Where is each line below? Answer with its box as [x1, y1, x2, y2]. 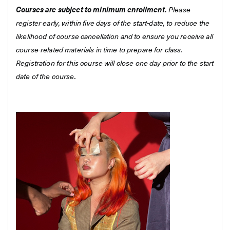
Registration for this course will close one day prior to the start [16, 60, 214, 67]
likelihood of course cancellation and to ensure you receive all [16, 33, 213, 41]
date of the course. [16, 73, 76, 81]
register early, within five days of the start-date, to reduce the [16, 20, 210, 27]
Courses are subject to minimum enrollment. [16, 7, 167, 14]
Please [166, 7, 190, 14]
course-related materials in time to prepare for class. [16, 47, 183, 54]
